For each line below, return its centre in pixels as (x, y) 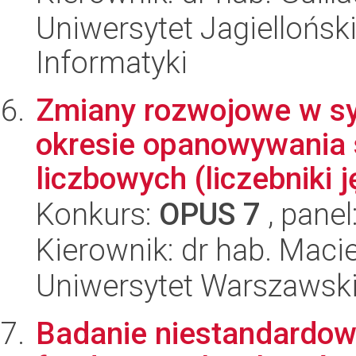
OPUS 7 (210, 214)
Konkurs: (97, 214)
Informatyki (112, 62)
